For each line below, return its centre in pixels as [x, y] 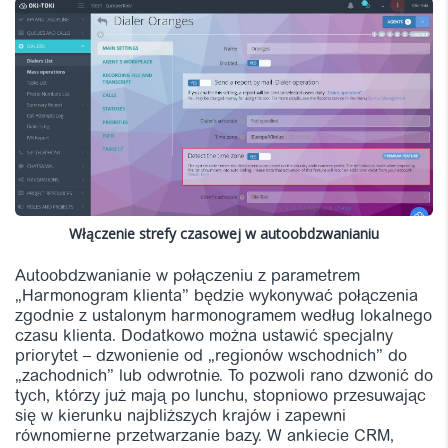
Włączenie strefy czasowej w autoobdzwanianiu [224, 233]
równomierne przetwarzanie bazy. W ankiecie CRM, [204, 436]
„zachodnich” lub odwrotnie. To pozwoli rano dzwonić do [224, 376]
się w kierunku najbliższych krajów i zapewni [180, 416]
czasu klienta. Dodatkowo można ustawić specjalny [204, 336]
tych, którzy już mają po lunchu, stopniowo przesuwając [220, 396]
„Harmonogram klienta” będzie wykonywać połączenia [216, 296]
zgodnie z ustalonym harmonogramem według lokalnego [223, 316]
